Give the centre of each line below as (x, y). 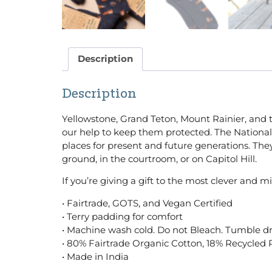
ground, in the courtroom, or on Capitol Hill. (159, 158)
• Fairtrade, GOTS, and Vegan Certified (147, 203)
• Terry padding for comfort (122, 216)
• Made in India (95, 256)
